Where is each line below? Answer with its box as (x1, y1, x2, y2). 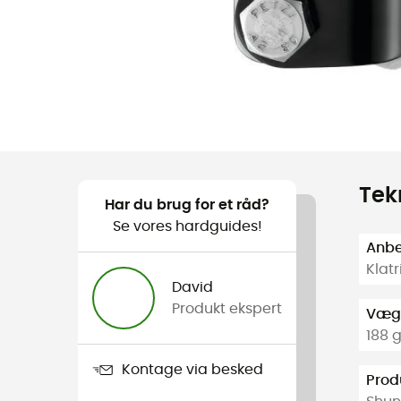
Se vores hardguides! (112, 218, 262, 234)
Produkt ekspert (172, 301, 283, 316)
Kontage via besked (122, 363, 263, 378)
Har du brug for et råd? (105, 197, 270, 212)
